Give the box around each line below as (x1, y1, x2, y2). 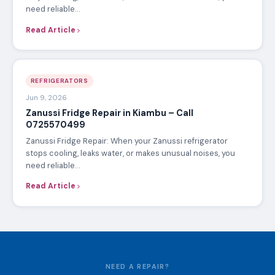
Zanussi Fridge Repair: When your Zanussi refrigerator (25, 135, 228, 146)
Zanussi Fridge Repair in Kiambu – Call (25, 107, 193, 119)
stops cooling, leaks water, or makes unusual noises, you (25, 147, 235, 158)
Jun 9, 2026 (25, 93, 67, 103)
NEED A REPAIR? (105, 261, 170, 271)
